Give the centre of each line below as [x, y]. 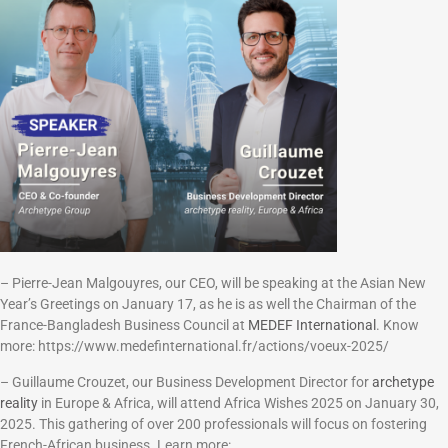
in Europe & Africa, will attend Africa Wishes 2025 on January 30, [238, 402]
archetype [403, 381]
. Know [397, 325]
